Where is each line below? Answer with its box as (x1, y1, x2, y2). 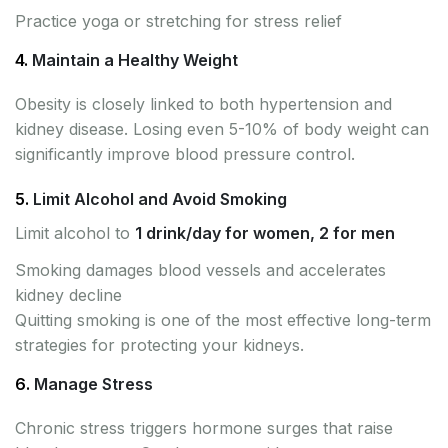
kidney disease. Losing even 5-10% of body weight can (15, 118, 429, 139)
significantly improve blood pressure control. (15, 143, 355, 164)
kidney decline (15, 284, 122, 305)
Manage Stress (34, 373, 153, 394)
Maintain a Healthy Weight (32, 49, 238, 70)
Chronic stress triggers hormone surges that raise (15, 417, 393, 438)
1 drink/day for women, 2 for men (135, 222, 395, 243)
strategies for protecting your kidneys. (15, 334, 304, 355)
